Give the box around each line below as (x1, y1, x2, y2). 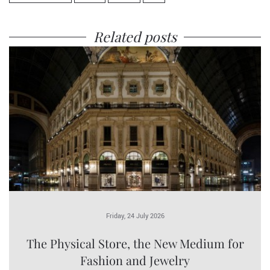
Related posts (93, 27, 177, 46)
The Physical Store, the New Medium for (26, 235, 244, 252)
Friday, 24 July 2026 (105, 212, 165, 221)
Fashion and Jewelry (80, 252, 190, 269)
